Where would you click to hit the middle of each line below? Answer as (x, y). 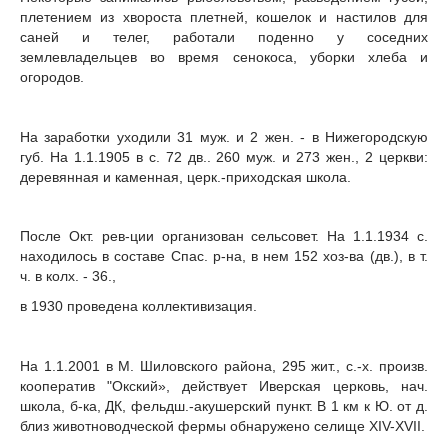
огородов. (52, 77)
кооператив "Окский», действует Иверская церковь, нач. (224, 385)
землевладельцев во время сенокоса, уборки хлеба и (224, 57)
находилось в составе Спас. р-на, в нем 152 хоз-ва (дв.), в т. (224, 256)
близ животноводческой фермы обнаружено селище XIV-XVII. (222, 425)
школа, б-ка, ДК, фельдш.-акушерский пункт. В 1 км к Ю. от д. (224, 405)
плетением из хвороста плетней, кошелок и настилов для (224, 17)
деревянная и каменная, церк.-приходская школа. (185, 176)
